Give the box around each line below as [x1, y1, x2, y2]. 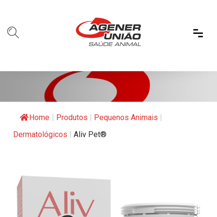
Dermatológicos [13, 129, 67, 139]
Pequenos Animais [94, 112, 158, 122]
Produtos [56, 112, 88, 122]
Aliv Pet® [74, 129, 107, 139]
